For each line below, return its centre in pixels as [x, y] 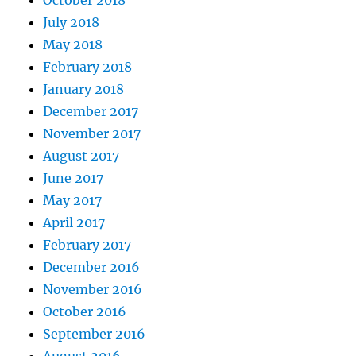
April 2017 [74, 223]
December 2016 [92, 267]
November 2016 [93, 290]
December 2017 [91, 112]
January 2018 [84, 89]
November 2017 [92, 134]
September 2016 [95, 334]
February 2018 [88, 67]
